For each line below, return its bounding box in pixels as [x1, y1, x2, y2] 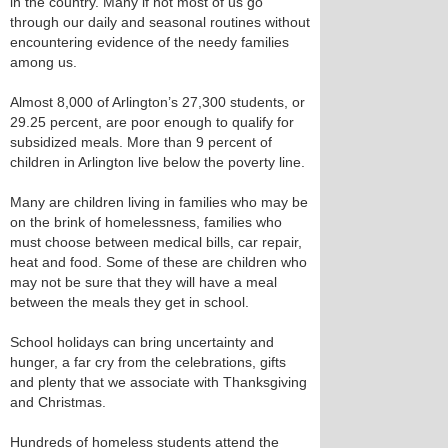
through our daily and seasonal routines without [10, 14, 310, 30]
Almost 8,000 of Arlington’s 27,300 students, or [10, 94, 305, 110]
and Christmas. [10, 394, 106, 410]
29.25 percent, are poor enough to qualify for [10, 114, 294, 130]
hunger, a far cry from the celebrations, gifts [10, 354, 286, 370]
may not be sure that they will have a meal [10, 274, 277, 290]
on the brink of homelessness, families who [10, 214, 282, 230]
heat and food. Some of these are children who [10, 254, 307, 270]
